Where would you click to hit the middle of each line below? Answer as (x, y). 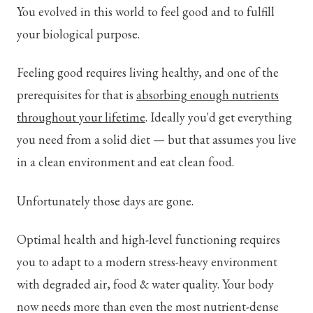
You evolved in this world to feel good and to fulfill (146, 12)
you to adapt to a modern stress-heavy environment (147, 262)
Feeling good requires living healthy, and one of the (148, 73)
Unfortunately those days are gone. (105, 201)
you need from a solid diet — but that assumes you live (156, 140)
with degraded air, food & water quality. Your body (145, 284)
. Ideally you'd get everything (219, 117)
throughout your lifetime (81, 117)
